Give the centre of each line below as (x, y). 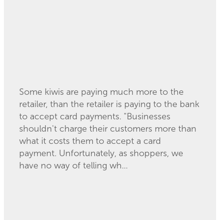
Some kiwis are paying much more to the (101, 92)
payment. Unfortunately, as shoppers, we (101, 153)
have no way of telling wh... (73, 165)
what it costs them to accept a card (90, 141)
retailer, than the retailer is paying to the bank (109, 104)
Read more (39, 183)
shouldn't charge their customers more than (108, 128)
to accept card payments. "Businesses (95, 116)
